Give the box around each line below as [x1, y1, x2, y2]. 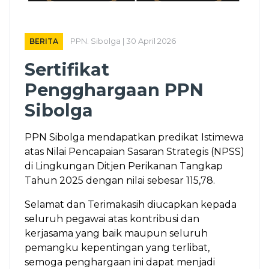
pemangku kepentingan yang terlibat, [25, 242, 210, 254]
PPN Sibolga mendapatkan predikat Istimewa [25, 131, 244, 144]
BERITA [29, 37, 58, 46]
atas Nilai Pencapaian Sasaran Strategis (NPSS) [25, 146, 244, 158]
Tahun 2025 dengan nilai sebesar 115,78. [25, 175, 215, 187]
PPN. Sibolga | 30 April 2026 [70, 37, 176, 46]
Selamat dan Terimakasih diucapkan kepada [25, 199, 237, 211]
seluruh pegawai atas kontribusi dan [25, 213, 199, 225]
